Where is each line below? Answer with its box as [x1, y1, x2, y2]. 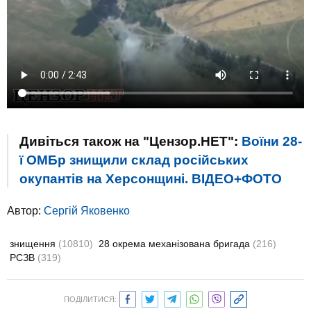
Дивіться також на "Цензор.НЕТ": [19, 134, 242, 149]
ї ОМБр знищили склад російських [19, 153, 249, 167]
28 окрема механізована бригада [99, 238, 253, 249]
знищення [10, 238, 58, 249]
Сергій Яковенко [44, 205, 130, 217]
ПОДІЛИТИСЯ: [64, 295, 117, 303]
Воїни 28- [242, 134, 302, 149]
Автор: [7, 205, 44, 217]
